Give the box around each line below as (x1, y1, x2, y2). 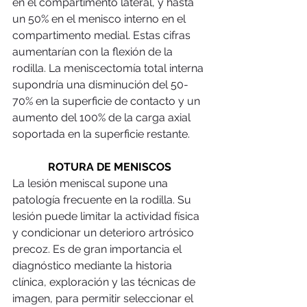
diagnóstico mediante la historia (12, 258, 175, 272)
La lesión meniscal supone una (12, 176, 171, 190)
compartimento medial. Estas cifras (12, 28, 193, 42)
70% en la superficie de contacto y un (12, 94, 203, 108)
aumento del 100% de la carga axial (12, 110, 193, 124)
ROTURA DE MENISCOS (48, 160, 171, 173)
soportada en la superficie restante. (12, 127, 193, 140)
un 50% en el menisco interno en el (12, 12, 188, 25)
